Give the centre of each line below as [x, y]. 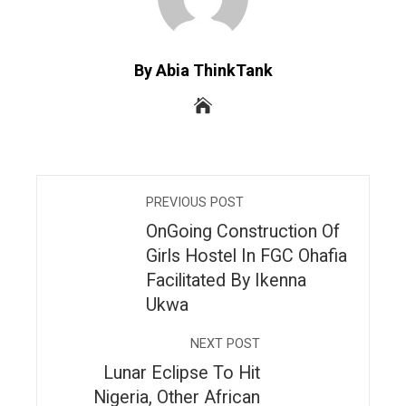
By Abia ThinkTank [203, 71]
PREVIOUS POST [195, 203]
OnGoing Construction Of [243, 232]
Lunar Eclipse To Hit [182, 373]
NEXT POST [225, 344]
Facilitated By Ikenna [226, 281]
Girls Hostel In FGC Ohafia [246, 256]
